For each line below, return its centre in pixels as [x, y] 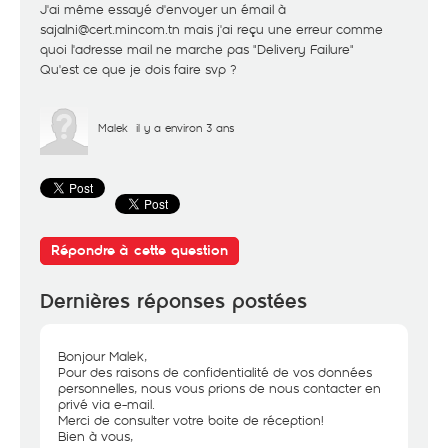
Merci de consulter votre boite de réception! [191, 420]
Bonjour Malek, [102, 356]
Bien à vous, [95, 436]
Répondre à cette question [139, 250]
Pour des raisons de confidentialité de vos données [215, 372]
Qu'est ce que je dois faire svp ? [138, 69]
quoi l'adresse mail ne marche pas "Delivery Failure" [197, 49]
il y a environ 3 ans [185, 127]
